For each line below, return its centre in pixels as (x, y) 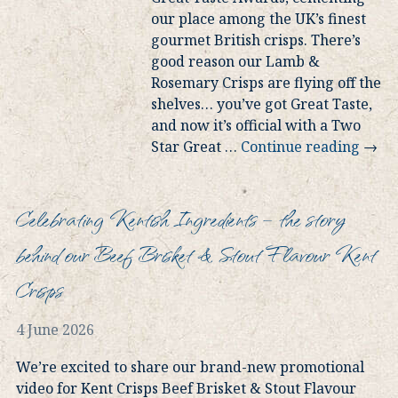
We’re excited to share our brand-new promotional (190, 367)
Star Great (186, 147)
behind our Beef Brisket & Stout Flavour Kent (196, 254)
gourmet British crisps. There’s (256, 40)
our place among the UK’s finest (259, 19)
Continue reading (300, 147)
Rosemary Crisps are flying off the (266, 83)
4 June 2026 (55, 330)
